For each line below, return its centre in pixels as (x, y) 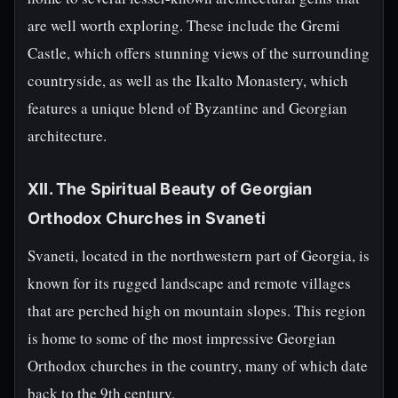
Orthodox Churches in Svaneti (147, 218)
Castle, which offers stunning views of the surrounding (199, 53)
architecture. (67, 135)
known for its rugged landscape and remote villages (189, 283)
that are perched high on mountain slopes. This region (197, 310)
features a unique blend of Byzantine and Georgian (187, 108)
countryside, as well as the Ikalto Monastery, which (188, 80)
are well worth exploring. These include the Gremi (184, 25)
